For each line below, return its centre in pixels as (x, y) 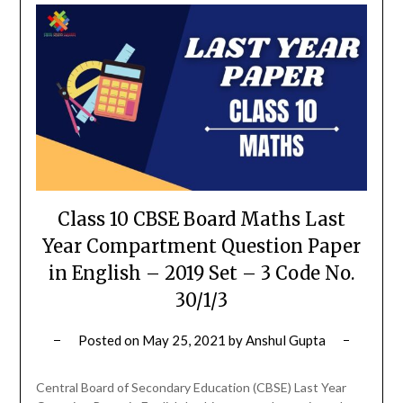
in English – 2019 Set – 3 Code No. (201, 273)
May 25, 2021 (184, 340)
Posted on (110, 340)
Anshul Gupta (285, 340)
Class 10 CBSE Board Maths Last (201, 219)
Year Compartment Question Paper (201, 246)
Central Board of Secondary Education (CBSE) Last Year (191, 388)
